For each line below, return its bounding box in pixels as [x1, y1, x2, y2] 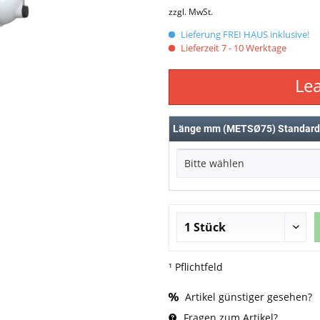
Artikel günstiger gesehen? [181, 290, 312, 304]
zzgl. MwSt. [168, 6, 213, 19]
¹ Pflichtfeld [168, 260, 223, 274]
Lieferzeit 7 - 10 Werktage [178, 41, 286, 55]
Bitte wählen [184, 156, 244, 171]
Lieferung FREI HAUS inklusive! [178, 28, 309, 41]
